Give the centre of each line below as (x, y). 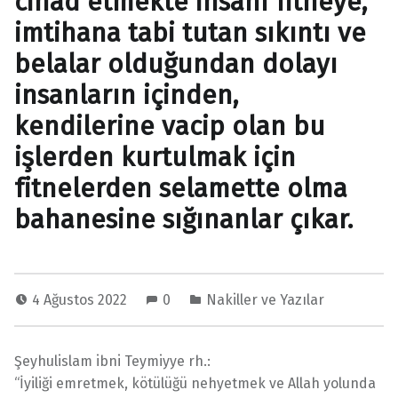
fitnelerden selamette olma (181, 189)
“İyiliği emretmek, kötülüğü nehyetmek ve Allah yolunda (195, 384)
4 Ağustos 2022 (81, 300)
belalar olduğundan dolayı (176, 64)
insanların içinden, (127, 96)
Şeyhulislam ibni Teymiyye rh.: (112, 362)
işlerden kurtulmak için (155, 158)
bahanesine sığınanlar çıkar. (184, 220)
